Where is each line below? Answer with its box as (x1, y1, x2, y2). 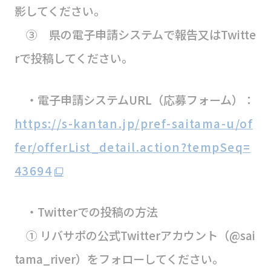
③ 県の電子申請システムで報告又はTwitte (14, 25, 256, 43)
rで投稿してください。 (14, 49, 133, 67)
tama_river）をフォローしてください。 (14, 250, 224, 268)
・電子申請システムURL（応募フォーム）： (14, 91, 255, 108)
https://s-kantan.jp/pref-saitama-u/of (14, 114, 253, 132)
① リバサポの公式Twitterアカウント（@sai (14, 227, 255, 244)
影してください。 (14, 2, 105, 19)
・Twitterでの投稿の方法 (14, 203, 158, 221)
